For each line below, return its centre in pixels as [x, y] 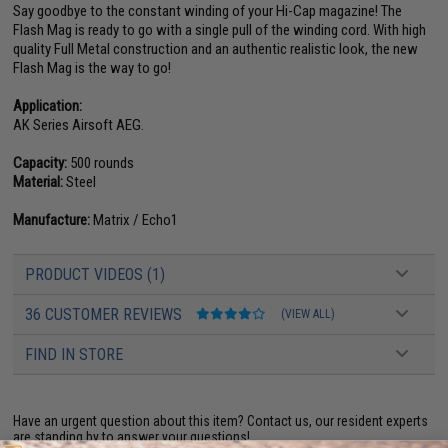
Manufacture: [52, 220]
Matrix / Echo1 [134, 220]
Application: [48, 106]
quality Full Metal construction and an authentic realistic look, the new [216, 49]
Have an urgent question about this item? [130, 421]
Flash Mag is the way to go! [92, 68]
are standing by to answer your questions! [132, 437]
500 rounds [101, 163]
